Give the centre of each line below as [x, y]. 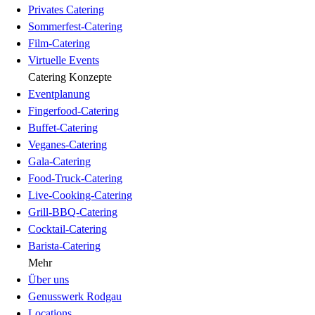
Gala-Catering [59, 161]
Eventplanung [59, 94]
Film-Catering [59, 43]
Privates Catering [66, 9]
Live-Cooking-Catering [80, 195]
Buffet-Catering [63, 127]
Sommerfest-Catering [75, 26]
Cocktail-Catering [67, 229]
